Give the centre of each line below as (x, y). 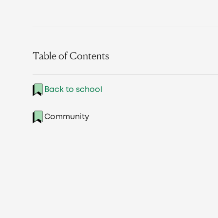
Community (67, 117)
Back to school (73, 90)
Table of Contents (71, 56)
